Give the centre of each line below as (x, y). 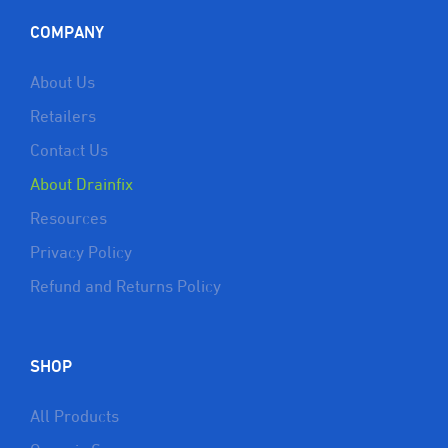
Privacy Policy (81, 253)
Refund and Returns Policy (125, 287)
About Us (62, 83)
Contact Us (69, 151)
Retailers (63, 117)
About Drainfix (81, 185)
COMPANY (67, 33)
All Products (74, 417)
